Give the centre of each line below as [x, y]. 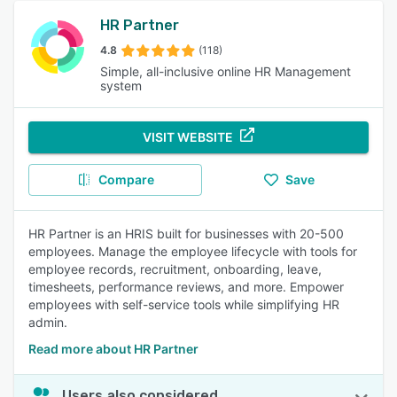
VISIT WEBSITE [188, 137]
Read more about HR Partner [113, 349]
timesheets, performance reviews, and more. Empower [186, 287]
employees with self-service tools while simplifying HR [184, 304]
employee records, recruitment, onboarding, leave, [175, 269]
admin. [48, 322]
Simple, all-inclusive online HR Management [226, 71]
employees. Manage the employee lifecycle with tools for [193, 251]
